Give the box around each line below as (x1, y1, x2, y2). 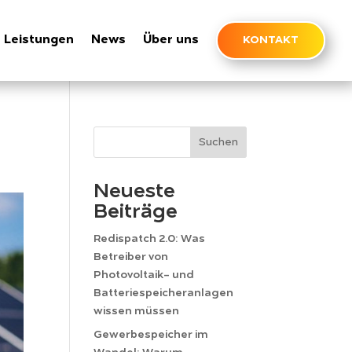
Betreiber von (93, 251, 169, 262)
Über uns (143, 34, 200, 47)
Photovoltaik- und (93, 269, 195, 280)
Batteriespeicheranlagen (93, 287, 234, 299)
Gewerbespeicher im (93, 328, 209, 340)
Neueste (93, 181, 176, 202)
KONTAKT (243, 34, 299, 46)
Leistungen (4, 34, 75, 47)
